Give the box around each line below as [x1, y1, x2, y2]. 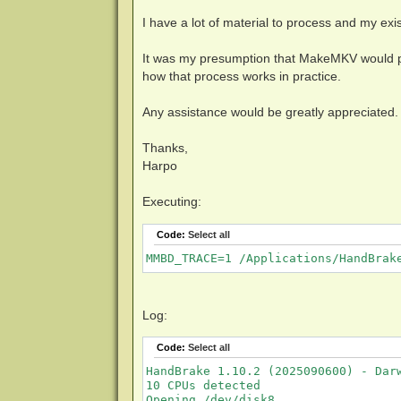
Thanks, [141, 141, 188, 156]
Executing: [141, 194, 201, 209]
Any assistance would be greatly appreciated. [141, 105, 398, 120]
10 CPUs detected [145, 378, 260, 392]
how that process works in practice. [141, 69, 341, 84]
